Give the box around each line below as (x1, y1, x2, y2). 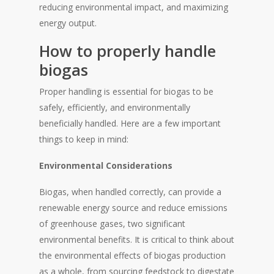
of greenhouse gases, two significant (39, 217, 185, 229)
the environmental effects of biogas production (39, 249, 226, 261)
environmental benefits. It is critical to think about (39, 233, 234, 245)
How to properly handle (39, 40, 216, 61)
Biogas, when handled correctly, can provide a (39, 185, 221, 198)
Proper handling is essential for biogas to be (39, 85, 213, 97)
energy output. (39, 17, 97, 29)
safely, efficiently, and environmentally (39, 101, 190, 113)
